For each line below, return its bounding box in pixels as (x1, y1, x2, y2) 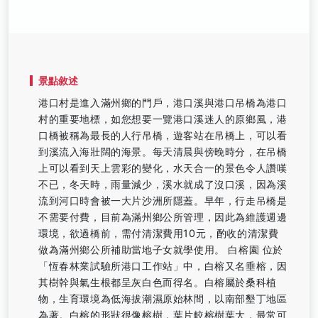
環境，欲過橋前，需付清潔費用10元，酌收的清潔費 (38, 227, 279, 239)
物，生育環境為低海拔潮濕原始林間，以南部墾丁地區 (38, 292, 287, 305)
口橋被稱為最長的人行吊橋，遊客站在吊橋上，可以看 (38, 129, 287, 141)
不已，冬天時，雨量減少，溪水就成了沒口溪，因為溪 (38, 178, 287, 190)
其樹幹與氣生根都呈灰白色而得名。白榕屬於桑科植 (38, 276, 277, 288)
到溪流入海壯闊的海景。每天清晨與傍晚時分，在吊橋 (38, 146, 287, 158)
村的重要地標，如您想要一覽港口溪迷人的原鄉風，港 (38, 113, 287, 125)
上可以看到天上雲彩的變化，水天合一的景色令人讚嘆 (38, 162, 287, 174)
